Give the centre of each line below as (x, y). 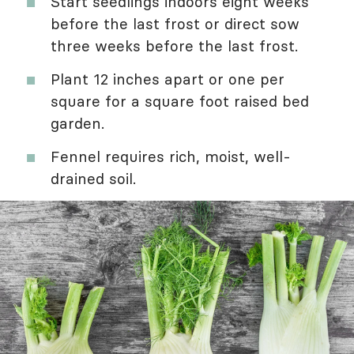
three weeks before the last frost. (174, 46)
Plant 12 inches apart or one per (168, 79)
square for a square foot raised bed (180, 102)
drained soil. (93, 179)
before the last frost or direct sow (175, 24)
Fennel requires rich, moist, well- (171, 157)
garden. (77, 124)
